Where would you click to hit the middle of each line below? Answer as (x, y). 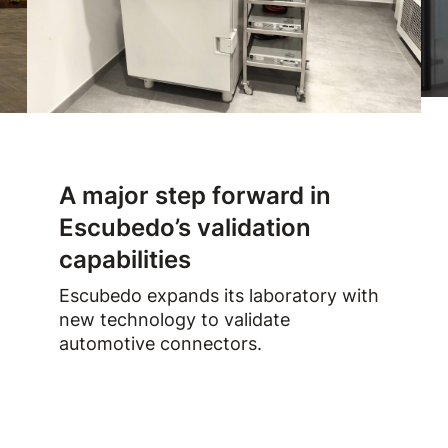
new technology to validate (174, 319)
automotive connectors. (160, 343)
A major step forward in (194, 195)
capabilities (124, 259)
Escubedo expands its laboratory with (218, 295)
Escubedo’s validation (184, 227)
